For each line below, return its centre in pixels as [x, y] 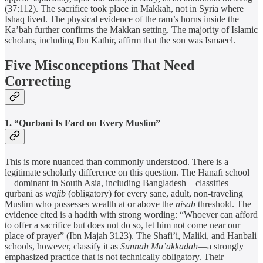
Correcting [38, 81]
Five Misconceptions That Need [100, 65]
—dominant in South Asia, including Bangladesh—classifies [117, 183]
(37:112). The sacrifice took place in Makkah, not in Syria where [124, 9]
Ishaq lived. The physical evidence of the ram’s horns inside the [122, 19]
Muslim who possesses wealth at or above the [90, 204]
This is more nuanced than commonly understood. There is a [117, 161]
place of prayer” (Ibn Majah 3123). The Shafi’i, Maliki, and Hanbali [131, 235]
